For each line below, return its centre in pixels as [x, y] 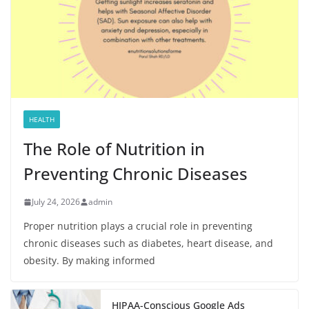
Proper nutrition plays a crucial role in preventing [138, 226]
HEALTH [42, 120]
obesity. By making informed [89, 261]
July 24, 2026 [56, 202]
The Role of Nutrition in [114, 149]
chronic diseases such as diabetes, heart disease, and [148, 243]
